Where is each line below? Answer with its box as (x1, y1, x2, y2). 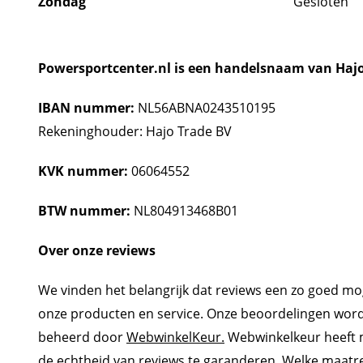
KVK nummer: (38, 162, 131, 180)
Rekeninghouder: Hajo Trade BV (38, 122, 232, 140)
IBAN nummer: (38, 99, 135, 117)
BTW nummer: (38, 202, 130, 220)
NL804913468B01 (130, 202, 238, 220)
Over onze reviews (38, 241, 156, 259)
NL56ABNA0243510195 (135, 99, 275, 117)
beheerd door (38, 328, 126, 346)
